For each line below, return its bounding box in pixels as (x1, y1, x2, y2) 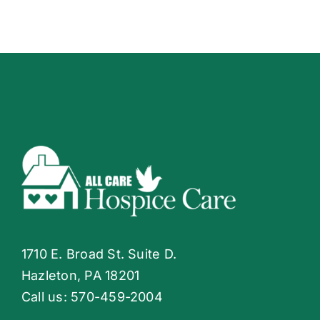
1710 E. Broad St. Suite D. (21, 246, 177, 262)
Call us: (21, 289, 71, 305)
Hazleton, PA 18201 (21, 268, 140, 284)
